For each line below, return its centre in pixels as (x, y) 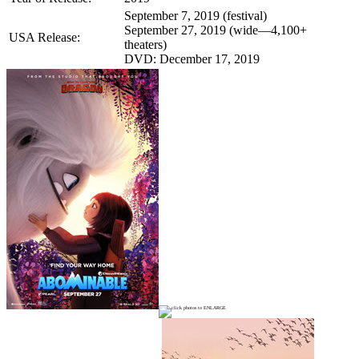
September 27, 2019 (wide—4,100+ (216, 30)
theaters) (145, 44)
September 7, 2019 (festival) (196, 15)
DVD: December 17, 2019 (192, 58)
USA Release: (44, 37)
